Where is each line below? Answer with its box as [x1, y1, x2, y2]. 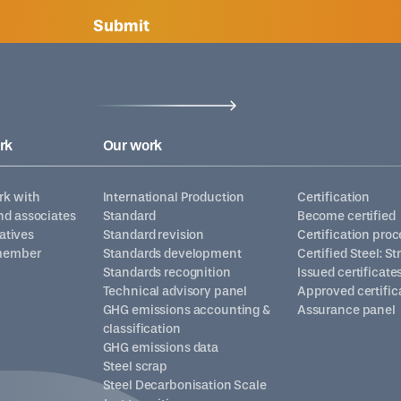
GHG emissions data [102, 339, 219, 355]
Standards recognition [102, 264, 231, 280]
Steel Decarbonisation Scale [102, 377, 267, 393]
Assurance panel [296, 302, 396, 318]
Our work [102, 136, 163, 154]
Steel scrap [102, 358, 168, 374]
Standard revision [102, 226, 205, 243]
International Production [102, 189, 245, 205]
